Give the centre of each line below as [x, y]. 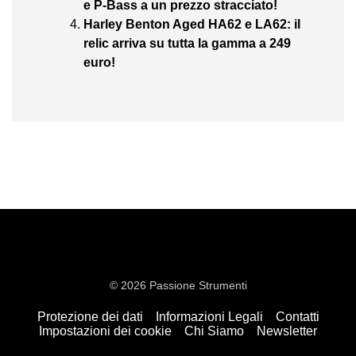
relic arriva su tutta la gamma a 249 [187, 43]
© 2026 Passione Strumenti [178, 285]
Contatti [297, 316]
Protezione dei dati [90, 316]
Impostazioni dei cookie [105, 331]
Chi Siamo [214, 331]
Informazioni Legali [209, 316]
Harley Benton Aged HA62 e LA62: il [192, 24]
